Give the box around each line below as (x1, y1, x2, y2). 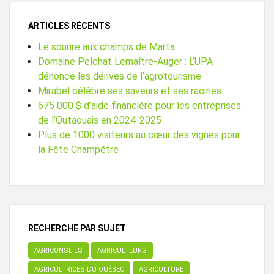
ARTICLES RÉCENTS (28, 21, 110, 31)
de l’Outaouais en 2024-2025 (38, 114, 161, 127)
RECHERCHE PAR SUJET (28, 223, 126, 234)
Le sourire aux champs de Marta (38, 41, 175, 53)
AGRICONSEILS (34, 246, 83, 255)
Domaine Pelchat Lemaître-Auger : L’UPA (38, 56, 213, 68)
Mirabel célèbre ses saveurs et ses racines (38, 85, 221, 97)
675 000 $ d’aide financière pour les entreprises (38, 100, 241, 112)
